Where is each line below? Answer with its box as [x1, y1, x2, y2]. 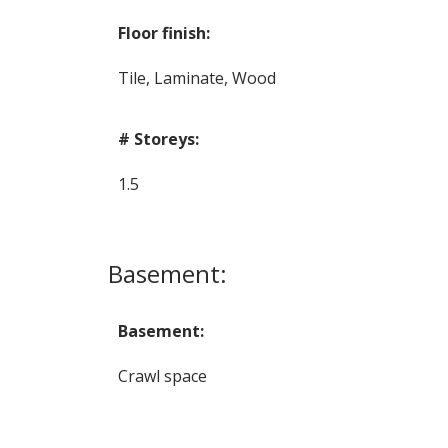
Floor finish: [117, 21, 210, 44]
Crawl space [117, 364, 207, 387]
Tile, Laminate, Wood [117, 66, 276, 89]
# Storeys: [117, 127, 199, 150]
